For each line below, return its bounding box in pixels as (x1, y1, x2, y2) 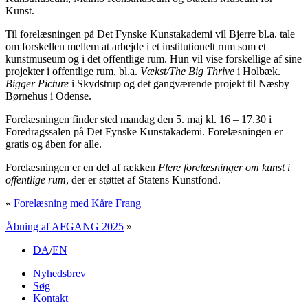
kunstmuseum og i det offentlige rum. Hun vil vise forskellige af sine (5, 52, 302, 65)
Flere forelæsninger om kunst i (158, 161, 290, 173)
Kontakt (33, 291, 68, 304)
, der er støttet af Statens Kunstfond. (66, 173, 221, 186)
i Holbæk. (237, 65, 280, 77)
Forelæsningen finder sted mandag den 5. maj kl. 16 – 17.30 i (5, 113, 272, 125)
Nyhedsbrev (33, 267, 86, 279)
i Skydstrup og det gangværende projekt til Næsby (71, 77, 289, 89)
